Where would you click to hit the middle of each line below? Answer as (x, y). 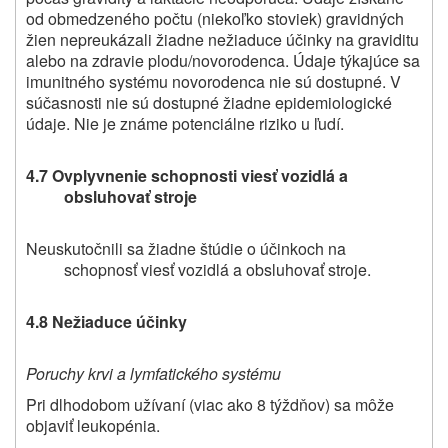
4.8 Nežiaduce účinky (106, 322)
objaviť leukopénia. (93, 426)
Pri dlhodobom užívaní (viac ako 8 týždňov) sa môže (210, 405)
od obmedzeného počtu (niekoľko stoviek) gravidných (215, 19)
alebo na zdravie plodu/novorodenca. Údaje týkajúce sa (223, 61)
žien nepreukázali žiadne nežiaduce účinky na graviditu (222, 40)
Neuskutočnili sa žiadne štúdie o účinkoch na (186, 249)
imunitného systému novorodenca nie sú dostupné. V (213, 82)
